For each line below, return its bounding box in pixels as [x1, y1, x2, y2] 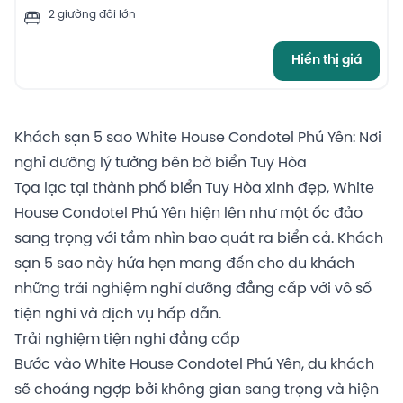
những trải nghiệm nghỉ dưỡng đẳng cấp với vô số [14, 281, 372, 297]
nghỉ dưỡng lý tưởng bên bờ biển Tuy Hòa [14, 155, 307, 171]
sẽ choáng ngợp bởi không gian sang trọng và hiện [14, 381, 379, 398]
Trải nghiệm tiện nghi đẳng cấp [14, 331, 240, 347]
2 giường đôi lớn [49, 8, 136, 21]
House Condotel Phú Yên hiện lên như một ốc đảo [14, 205, 363, 221]
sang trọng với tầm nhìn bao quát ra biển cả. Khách [14, 230, 383, 246]
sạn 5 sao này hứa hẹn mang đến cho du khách [14, 255, 354, 272]
